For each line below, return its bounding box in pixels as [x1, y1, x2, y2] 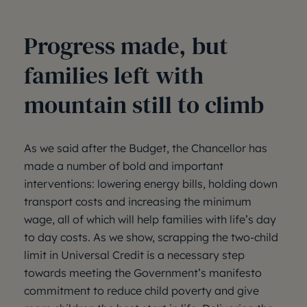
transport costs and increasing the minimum [24, 195, 251, 208]
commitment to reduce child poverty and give [24, 284, 259, 297]
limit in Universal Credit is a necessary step [24, 248, 245, 262]
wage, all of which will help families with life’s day [24, 212, 276, 226]
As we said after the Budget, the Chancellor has [24, 141, 267, 155]
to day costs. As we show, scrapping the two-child [24, 230, 278, 244]
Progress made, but [24, 29, 228, 62]
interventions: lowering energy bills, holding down [24, 177, 278, 191]
